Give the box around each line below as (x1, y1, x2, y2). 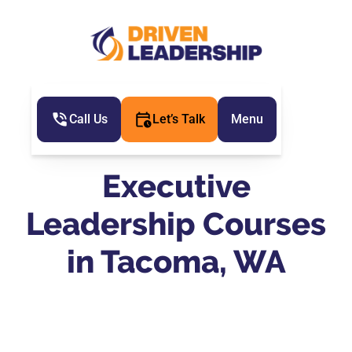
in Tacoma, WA (66, 243, 286, 280)
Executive (101, 167, 251, 204)
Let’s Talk (152, 112, 205, 126)
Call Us (68, 112, 108, 126)
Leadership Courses (26, 205, 326, 242)
